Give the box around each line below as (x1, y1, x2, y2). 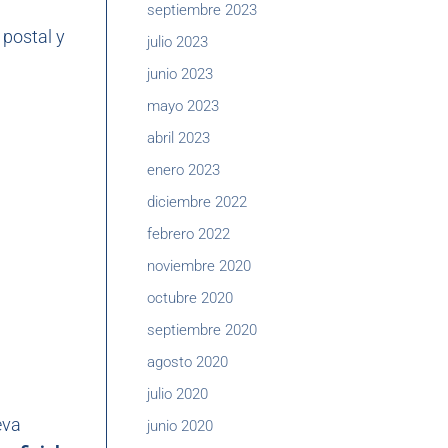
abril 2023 (147, 129, 210, 147)
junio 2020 (147, 417, 213, 435)
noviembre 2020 (147, 257, 251, 275)
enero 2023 (147, 161, 220, 179)
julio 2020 (147, 385, 208, 403)
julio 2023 (147, 33, 208, 51)
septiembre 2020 (147, 321, 257, 339)
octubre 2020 (147, 289, 233, 307)
